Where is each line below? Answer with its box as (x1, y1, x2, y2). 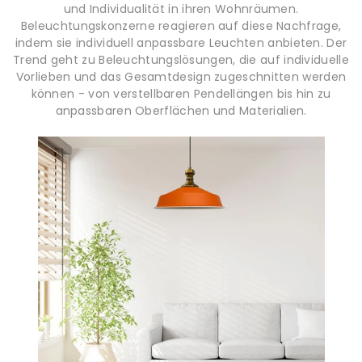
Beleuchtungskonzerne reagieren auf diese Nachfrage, (20, 17, 342, 34)
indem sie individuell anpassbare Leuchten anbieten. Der (15, 34, 347, 51)
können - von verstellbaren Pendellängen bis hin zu (31, 85, 331, 102)
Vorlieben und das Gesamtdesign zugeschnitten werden (15, 68, 347, 85)
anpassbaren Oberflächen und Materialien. (55, 102, 307, 119)
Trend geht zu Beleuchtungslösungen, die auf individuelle (13, 51, 349, 68)
